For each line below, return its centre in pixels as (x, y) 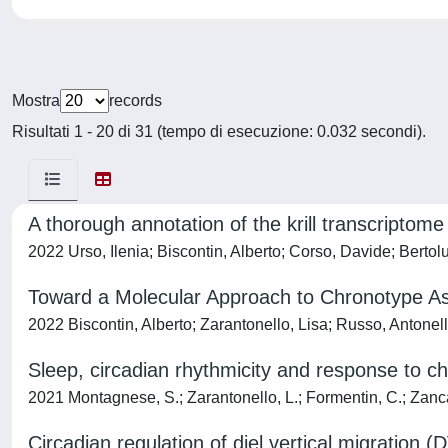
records (135, 100)
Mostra (36, 100)
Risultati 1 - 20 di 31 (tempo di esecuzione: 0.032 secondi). (219, 131)
